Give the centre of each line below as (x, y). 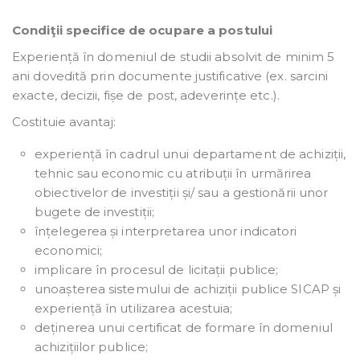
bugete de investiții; (95, 212)
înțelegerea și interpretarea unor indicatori (166, 231)
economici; (68, 251)
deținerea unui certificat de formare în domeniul (184, 328)
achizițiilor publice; (92, 347)
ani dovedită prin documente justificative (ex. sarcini (170, 76)
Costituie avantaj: (64, 122)
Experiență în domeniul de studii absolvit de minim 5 (174, 57)
